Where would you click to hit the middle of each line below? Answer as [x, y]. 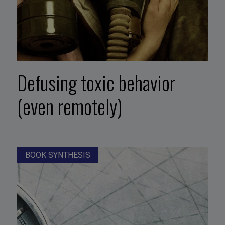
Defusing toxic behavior [96, 83]
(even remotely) [69, 106]
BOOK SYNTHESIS [58, 155]
